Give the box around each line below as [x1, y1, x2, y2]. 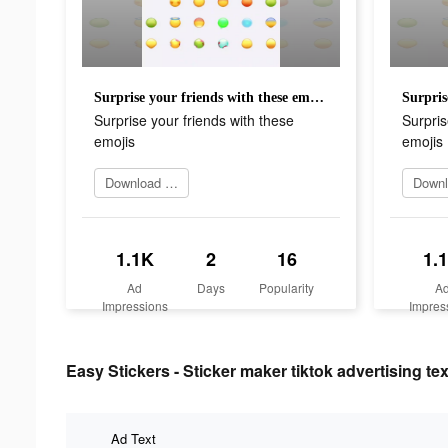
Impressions [101, 296, 168, 314]
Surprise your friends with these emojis [310, 89, 324, 105]
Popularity [259, 278, 315, 296]
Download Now [165, 172, 178, 192]
